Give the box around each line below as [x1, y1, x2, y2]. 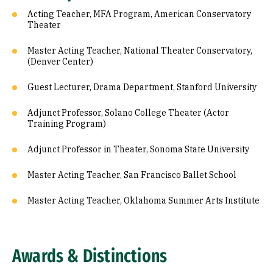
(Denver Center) [27, 56, 93, 67]
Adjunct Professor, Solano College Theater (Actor [27, 107, 229, 118]
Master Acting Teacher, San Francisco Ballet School [27, 169, 236, 180]
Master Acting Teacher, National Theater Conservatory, [27, 45, 252, 56]
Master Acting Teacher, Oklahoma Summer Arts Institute [27, 195, 260, 206]
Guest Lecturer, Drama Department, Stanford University [27, 82, 257, 93]
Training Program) [27, 118, 106, 129]
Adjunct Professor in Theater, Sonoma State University [27, 144, 249, 155]
